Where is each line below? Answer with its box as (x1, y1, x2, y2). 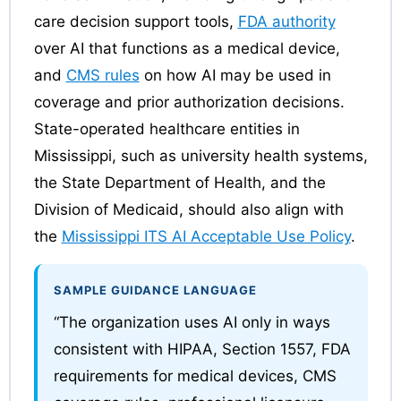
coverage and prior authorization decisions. (33, 93, 345, 111)
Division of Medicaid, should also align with (33, 200, 344, 218)
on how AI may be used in (139, 66, 331, 84)
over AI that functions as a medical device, (33, 39, 340, 57)
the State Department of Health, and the (33, 174, 326, 192)
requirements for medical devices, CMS (53, 367, 337, 385)
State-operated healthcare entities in (33, 120, 300, 138)
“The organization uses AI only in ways (53, 313, 330, 331)
